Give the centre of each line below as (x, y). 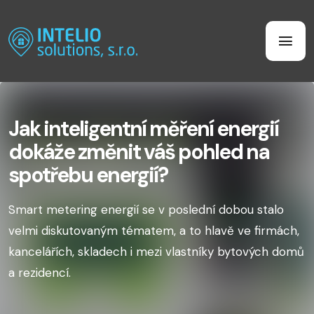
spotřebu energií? (88, 175)
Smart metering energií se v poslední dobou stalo (146, 210)
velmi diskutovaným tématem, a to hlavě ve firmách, (154, 231)
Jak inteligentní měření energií (143, 129)
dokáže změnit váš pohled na (139, 152)
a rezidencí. (40, 273)
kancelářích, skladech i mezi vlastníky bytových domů (156, 252)
